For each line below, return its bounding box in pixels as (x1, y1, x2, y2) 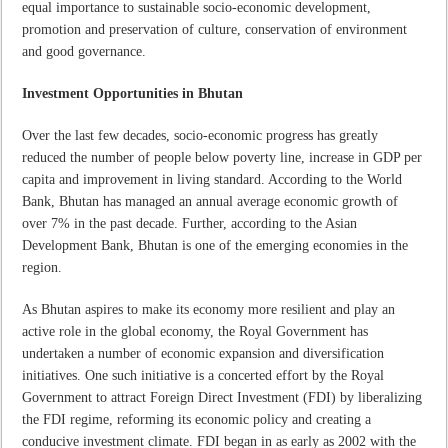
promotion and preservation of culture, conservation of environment (22, 21, 408, 37)
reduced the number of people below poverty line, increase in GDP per (22, 149, 423, 165)
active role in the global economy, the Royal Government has (22, 323, 369, 339)
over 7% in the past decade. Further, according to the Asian (22, 215, 358, 231)
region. (22, 259, 63, 275)
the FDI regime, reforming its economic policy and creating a (22, 411, 372, 427)
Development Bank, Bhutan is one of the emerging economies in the (22, 237, 409, 253)
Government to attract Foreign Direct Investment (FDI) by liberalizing (22, 389, 423, 405)
